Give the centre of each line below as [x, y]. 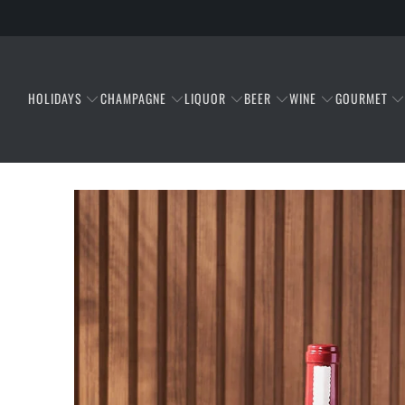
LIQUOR [206, 98]
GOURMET [361, 98]
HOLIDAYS [55, 98]
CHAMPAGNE [133, 98]
